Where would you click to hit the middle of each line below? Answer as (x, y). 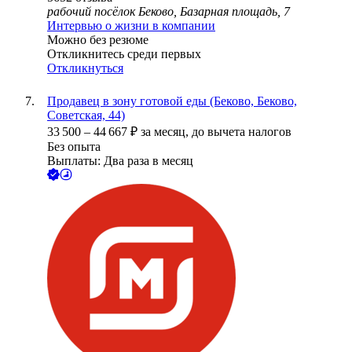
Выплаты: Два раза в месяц (120, 161)
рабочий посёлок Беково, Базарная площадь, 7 (169, 12)
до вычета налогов (242, 132)
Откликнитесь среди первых (124, 54)
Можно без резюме (98, 40)
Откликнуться (85, 68)
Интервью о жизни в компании (131, 26)
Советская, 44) (86, 115)
